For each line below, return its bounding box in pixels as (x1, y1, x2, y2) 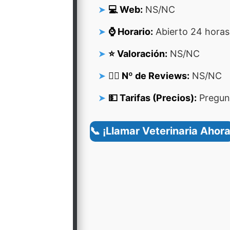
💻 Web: (108, 4, 143, 15)
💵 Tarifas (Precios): (108, 92, 197, 103)
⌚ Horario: (108, 26, 153, 37)
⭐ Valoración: (108, 48, 167, 59)
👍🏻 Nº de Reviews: (108, 70, 189, 81)
